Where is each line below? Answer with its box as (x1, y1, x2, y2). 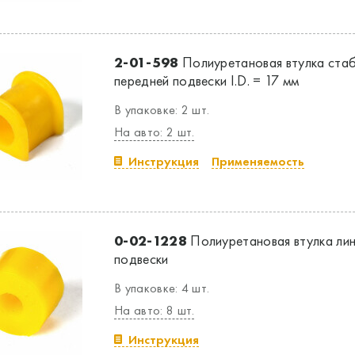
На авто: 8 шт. (114, 302, 195, 319)
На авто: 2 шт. (114, 124, 195, 140)
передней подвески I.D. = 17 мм (114, 71, 300, 90)
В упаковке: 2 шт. (114, 101, 210, 118)
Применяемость (212, 153, 304, 170)
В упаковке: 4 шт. (114, 280, 210, 296)
